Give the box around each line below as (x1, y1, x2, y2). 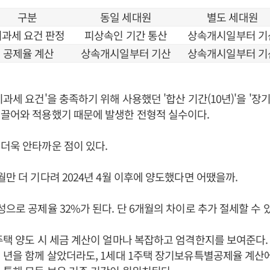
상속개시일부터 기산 (81, 45, 171, 61)
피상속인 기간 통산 (84, 27, 167, 43)
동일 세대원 (100, 9, 151, 25)
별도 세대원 (207, 9, 258, 25)
